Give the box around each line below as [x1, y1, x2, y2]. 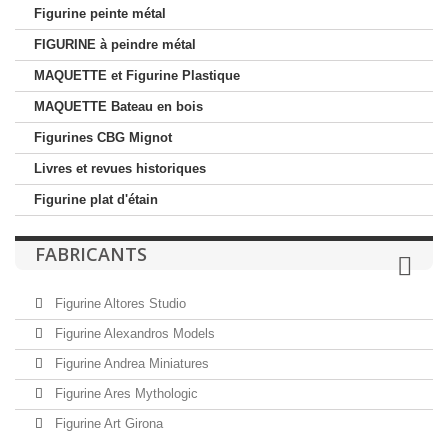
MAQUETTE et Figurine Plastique [34, 68, 240, 83]
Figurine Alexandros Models [51, 326, 215, 341]
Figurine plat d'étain [34, 192, 158, 207]
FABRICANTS [35, 242, 147, 266]
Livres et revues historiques [34, 161, 206, 176]
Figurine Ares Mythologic [51, 386, 198, 401]
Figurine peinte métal [34, 6, 166, 21]
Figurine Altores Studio [51, 296, 186, 311]
